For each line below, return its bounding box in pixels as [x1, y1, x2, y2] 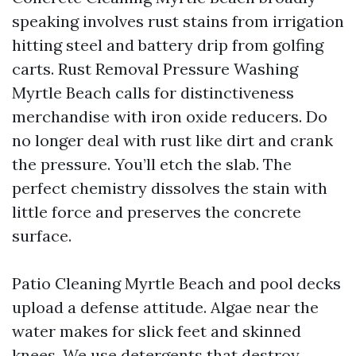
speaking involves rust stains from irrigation [12, 11, 344, 31]
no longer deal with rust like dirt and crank [12, 130, 333, 150]
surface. [12, 226, 72, 246]
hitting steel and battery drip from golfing [12, 35, 323, 55]
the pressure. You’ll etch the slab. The [12, 154, 292, 174]
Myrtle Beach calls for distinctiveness [12, 83, 294, 103]
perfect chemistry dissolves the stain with [12, 178, 327, 198]
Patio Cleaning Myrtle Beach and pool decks [12, 273, 341, 293]
